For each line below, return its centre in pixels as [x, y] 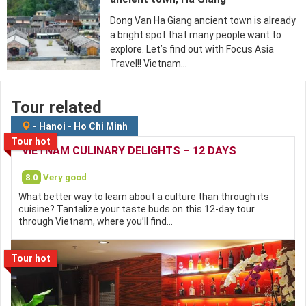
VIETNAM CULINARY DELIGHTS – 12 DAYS [129, 151]
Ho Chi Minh [101, 126]
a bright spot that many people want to [196, 35]
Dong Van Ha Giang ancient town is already [203, 20]
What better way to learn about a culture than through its [144, 197]
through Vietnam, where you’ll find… [96, 221]
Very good [65, 177]
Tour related [56, 107]
